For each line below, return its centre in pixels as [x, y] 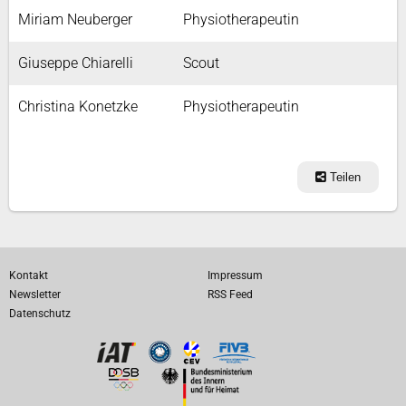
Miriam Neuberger [75, 19]
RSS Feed [230, 295]
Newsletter [35, 295]
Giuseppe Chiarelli [76, 63]
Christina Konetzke [78, 106]
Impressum [235, 275]
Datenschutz [40, 314]
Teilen [343, 177]
